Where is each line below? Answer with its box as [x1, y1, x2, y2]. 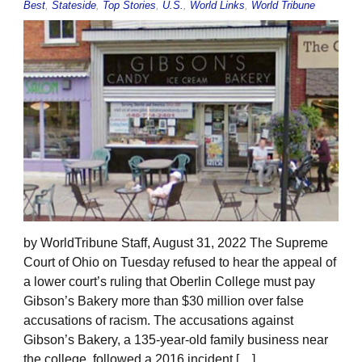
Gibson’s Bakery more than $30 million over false [23, 294, 304, 309]
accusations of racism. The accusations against [23, 314, 293, 328]
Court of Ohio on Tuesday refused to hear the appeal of [23, 255, 336, 270]
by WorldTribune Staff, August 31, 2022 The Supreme [23, 236, 328, 250]
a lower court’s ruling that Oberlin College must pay [23, 275, 315, 289]
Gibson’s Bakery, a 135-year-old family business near [23, 333, 328, 347]
